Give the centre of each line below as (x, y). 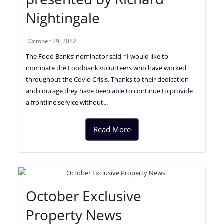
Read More (112, 129)
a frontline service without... (67, 102)
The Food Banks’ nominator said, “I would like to (97, 56)
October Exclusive (84, 196)
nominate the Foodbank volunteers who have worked (106, 68)
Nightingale (63, 18)
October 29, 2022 (53, 41)
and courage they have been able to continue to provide (110, 91)
